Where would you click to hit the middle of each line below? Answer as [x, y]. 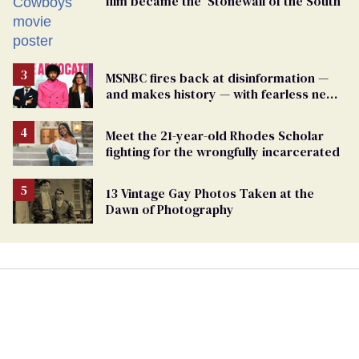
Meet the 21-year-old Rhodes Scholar [215, 136]
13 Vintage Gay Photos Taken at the [210, 194]
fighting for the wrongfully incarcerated [223, 152]
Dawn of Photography [170, 210]
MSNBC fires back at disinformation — [217, 77]
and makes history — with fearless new [221, 93]
